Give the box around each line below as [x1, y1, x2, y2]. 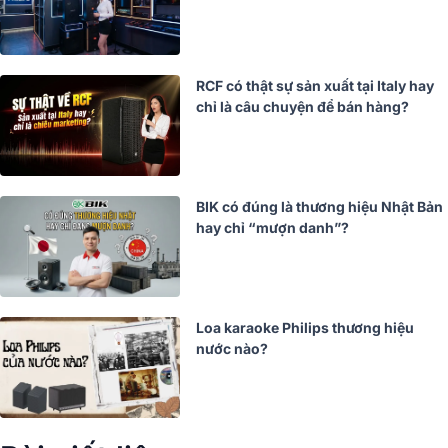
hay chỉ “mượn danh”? [196, 218, 349, 236]
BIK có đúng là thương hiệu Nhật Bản [196, 197, 443, 215]
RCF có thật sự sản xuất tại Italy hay [196, 77, 434, 95]
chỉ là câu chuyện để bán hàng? [196, 98, 409, 116]
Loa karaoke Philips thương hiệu [196, 318, 414, 336]
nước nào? [196, 339, 268, 357]
